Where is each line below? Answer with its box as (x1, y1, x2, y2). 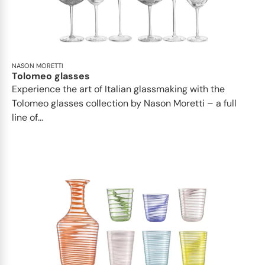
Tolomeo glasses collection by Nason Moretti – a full (12, 97, 237, 110)
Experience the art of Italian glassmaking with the (12, 83, 225, 96)
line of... (12, 111, 43, 124)
